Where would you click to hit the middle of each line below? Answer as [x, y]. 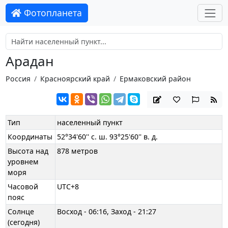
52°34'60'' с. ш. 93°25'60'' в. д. [108, 137]
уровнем [23, 162]
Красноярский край [75, 78]
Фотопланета [52, 13]
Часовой [23, 187]
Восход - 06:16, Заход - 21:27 [107, 212]
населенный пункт [90, 123]
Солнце [21, 212]
